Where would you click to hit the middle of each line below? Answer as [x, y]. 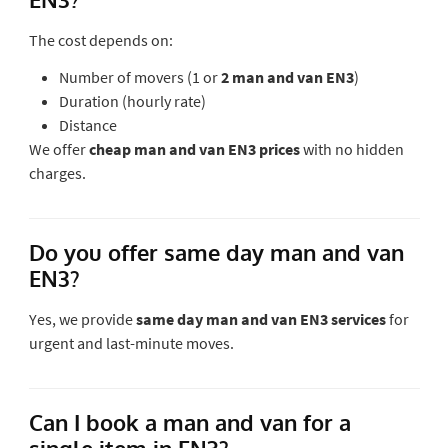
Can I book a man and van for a [189, 421]
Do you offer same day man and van [216, 251]
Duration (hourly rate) [132, 100]
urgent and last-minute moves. [131, 342]
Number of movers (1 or [139, 76]
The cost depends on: [100, 39]
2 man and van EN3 [287, 76]
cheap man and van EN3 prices [194, 148]
